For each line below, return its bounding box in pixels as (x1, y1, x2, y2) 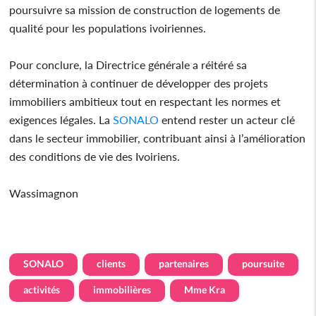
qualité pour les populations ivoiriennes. (9, 20, 207, 35)
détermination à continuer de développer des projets (9, 75, 269, 90)
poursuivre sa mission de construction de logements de (9, 2, 281, 16)
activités (23, 283, 61, 296)
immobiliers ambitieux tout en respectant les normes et (9, 94, 281, 108)
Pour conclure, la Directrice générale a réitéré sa (9, 57, 248, 71)
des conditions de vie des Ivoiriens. (9, 149, 181, 163)
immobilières (93, 283, 152, 296)
